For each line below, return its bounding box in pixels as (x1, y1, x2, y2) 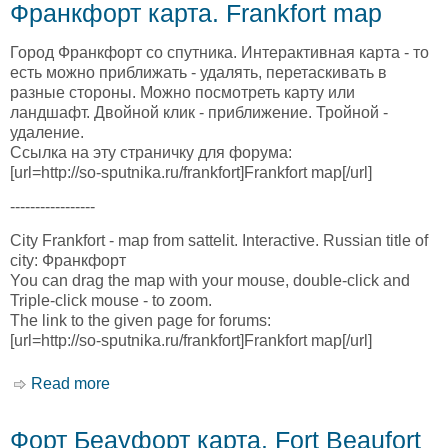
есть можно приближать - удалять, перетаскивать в (10, 63, 387, 81)
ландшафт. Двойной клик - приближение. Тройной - (10, 103, 388, 121)
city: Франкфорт (10, 252, 126, 270)
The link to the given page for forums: (10, 312, 271, 330)
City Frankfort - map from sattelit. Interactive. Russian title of (10, 232, 428, 250)
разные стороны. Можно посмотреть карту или (10, 83, 355, 101)
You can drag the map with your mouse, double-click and (10, 272, 410, 290)
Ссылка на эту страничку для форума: (10, 143, 292, 161)
